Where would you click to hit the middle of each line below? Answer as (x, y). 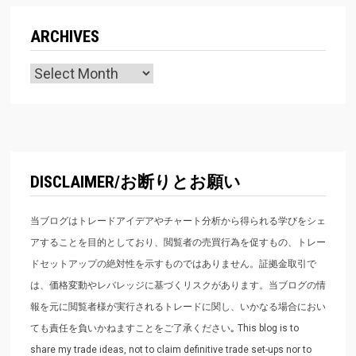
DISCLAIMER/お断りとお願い (135, 182)
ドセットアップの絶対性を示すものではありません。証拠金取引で (173, 263)
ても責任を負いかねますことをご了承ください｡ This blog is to (164, 328)
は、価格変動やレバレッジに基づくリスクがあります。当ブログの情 (178, 285)
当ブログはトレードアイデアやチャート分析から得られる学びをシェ (178, 221)
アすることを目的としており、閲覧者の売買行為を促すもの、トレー (178, 242)
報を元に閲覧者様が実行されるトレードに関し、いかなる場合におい (178, 306)
